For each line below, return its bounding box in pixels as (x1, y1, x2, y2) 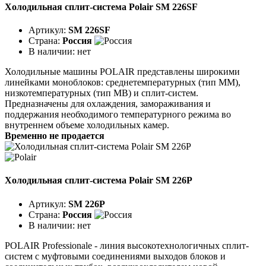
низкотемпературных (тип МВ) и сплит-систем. (5, 88, 198, 99)
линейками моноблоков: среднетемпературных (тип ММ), (5, 77, 240, 88)
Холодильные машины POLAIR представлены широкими (5, 66, 240, 77)
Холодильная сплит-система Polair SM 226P (5, 175, 192, 186)
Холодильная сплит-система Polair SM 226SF (5, 1, 198, 12)
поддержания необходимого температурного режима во (5, 109, 231, 120)
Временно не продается (5, 131, 104, 141)
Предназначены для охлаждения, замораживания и (5, 99, 211, 109)
